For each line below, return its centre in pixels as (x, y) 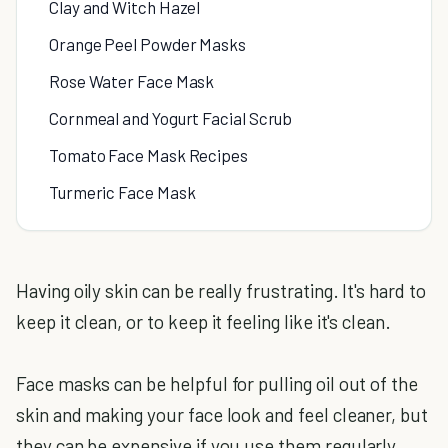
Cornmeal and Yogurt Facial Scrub (171, 118)
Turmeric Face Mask (122, 192)
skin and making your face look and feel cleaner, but (222, 414)
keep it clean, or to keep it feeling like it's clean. (203, 321)
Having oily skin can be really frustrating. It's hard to (221, 290)
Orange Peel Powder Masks (147, 44)
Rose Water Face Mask (132, 81)
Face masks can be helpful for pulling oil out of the (217, 383)
